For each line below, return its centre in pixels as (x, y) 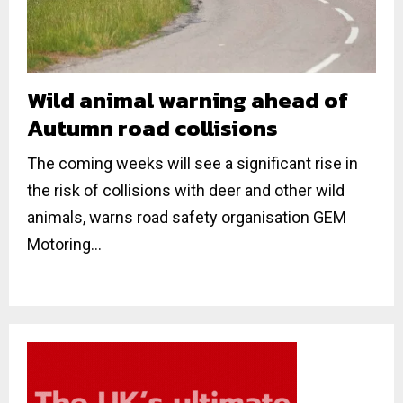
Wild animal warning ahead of (188, 99)
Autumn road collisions (152, 127)
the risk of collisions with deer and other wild (186, 190)
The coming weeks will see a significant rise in (193, 163)
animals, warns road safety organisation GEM (187, 217)
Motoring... (64, 244)
